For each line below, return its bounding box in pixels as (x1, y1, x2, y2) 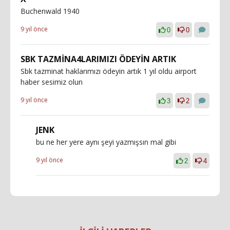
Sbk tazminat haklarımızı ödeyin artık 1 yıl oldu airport (21, 66, 197, 76)
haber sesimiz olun (21, 76, 83, 87)
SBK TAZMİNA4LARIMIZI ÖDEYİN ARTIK (21, 53, 176, 65)
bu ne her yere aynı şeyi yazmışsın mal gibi (36, 137, 176, 147)
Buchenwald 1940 (21, 6, 80, 16)
